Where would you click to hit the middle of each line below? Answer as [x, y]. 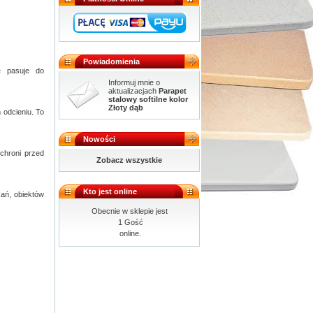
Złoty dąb [125, 108]
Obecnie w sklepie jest [129, 211]
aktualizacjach [133, 91]
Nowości [99, 139]
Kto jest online [110, 191]
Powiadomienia [111, 61]
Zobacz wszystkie [129, 160]
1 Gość [129, 222]
